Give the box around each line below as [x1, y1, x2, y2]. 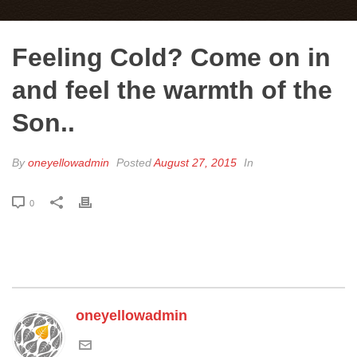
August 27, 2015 [154, 156, 237, 169]
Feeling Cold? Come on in [12, 43, 331, 72]
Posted [113, 156, 154, 169]
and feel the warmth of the [12, 76, 332, 104]
